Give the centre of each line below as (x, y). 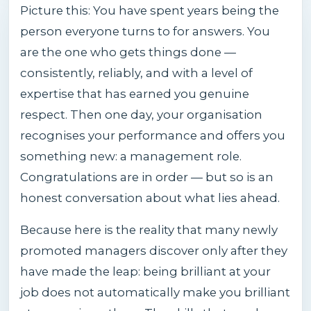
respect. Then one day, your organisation (141, 115)
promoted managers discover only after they (154, 251)
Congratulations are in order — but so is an (147, 177)
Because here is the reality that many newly (149, 230)
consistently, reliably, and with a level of (136, 73)
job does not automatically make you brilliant (155, 293)
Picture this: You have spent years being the (150, 11)
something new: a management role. (131, 157)
